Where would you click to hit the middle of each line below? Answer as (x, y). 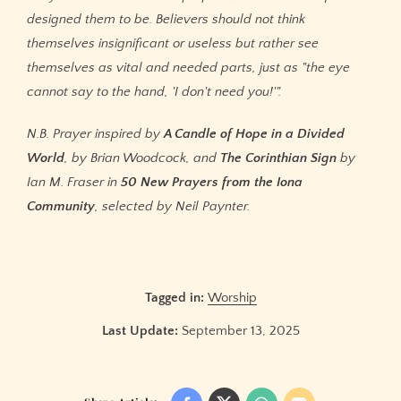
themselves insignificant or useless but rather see (173, 43)
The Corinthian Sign (278, 158)
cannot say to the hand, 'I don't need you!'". (156, 91)
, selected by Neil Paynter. (172, 207)
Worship (232, 297)
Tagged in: (174, 297)
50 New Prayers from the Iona (212, 183)
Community (61, 207)
